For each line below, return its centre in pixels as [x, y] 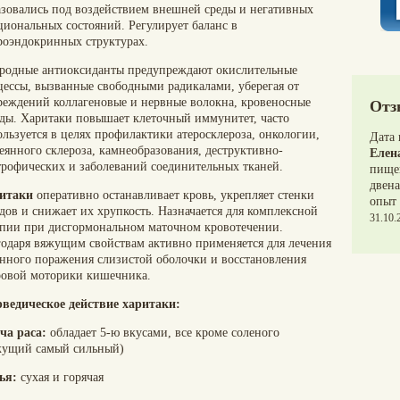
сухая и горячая [60, 377]
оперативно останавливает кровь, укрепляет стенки [174, 195]
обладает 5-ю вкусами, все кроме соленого [163, 333]
